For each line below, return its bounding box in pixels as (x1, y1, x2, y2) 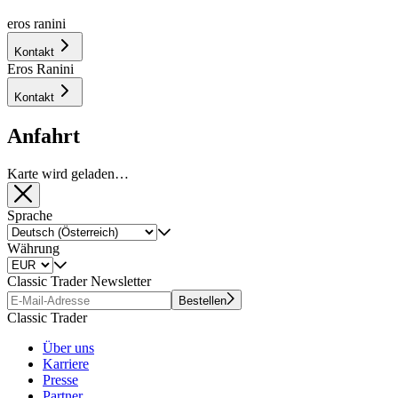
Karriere (43, 355, 89, 371)
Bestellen (179, 293, 227, 307)
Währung (7, 240, 60, 256)
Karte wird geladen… (7, 165, 129, 181)
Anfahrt (7, 123, 80, 147)
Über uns (43, 339, 94, 355)
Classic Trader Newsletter (7, 273, 151, 289)
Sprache (7, 207, 52, 223)
